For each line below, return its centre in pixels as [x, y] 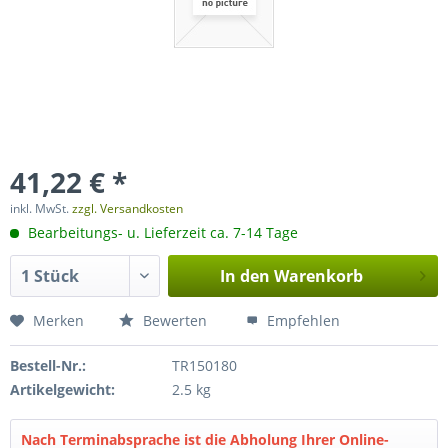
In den [244, 276]
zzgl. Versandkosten [127, 208]
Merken [58, 320]
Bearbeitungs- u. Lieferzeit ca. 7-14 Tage [161, 232]
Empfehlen [301, 320]
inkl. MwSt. [41, 208]
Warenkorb [318, 276]
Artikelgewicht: [62, 389]
